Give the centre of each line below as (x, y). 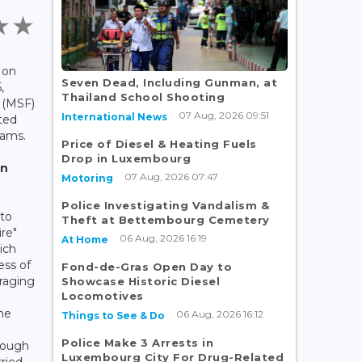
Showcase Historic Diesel (141, 281)
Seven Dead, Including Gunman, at (169, 82)
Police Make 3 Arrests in (137, 342)
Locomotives (103, 295)
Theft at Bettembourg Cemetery (166, 219)
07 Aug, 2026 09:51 (224, 115)
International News (114, 116)
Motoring (87, 178)
